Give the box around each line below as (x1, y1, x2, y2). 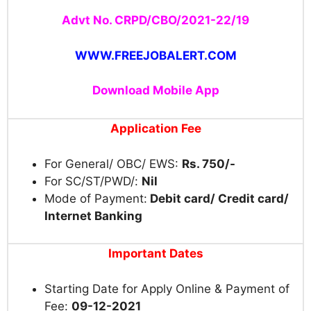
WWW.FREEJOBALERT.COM (74, 48, 237, 62)
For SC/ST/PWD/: (44, 174, 142, 188)
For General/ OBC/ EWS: (44, 156, 182, 171)
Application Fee (110, 121, 201, 136)
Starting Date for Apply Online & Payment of (44, 281, 289, 296)
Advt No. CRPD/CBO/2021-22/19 (62, 13, 249, 28)
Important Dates (108, 246, 203, 261)
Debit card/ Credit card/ (147, 191, 289, 205)
